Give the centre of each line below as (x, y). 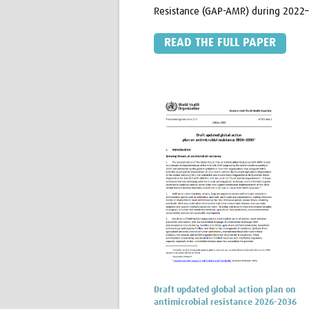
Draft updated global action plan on (225, 290)
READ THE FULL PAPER (220, 43)
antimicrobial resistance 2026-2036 (225, 303)
